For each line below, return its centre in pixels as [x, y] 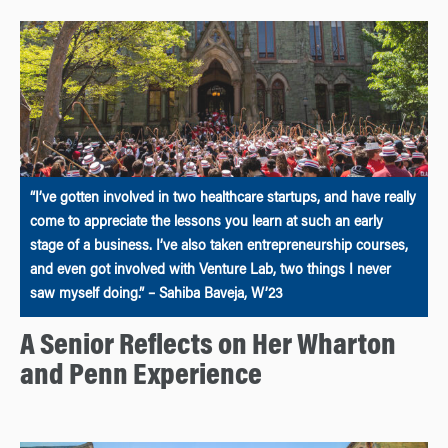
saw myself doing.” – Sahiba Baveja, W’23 [156, 295]
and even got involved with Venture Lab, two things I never [210, 271]
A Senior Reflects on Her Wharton [208, 347]
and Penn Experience [141, 377]
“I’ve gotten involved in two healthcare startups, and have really [223, 199]
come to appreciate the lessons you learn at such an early [206, 223]
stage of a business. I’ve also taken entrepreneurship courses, [219, 247]
